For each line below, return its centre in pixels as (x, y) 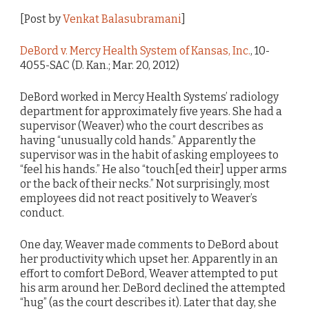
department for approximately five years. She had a (151, 112)
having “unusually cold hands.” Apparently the (138, 141)
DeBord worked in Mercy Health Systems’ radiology (149, 97)
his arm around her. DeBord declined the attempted (153, 288)
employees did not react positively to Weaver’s (139, 199)
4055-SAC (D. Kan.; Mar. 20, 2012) (100, 65)
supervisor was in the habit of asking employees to (149, 155)
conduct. (42, 213)
